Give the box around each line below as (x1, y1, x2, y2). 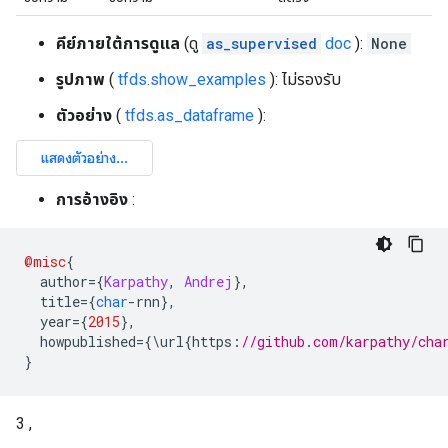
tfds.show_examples (118, 70, 266, 89)
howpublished (24, 332, 136, 351)
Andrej (184, 272, 233, 291)
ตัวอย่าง (56, 106, 112, 125)
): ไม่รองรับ (266, 70, 341, 89)
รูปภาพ (56, 70, 105, 89)
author (24, 272, 88, 291)
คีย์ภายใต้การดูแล (56, 34, 180, 53)
